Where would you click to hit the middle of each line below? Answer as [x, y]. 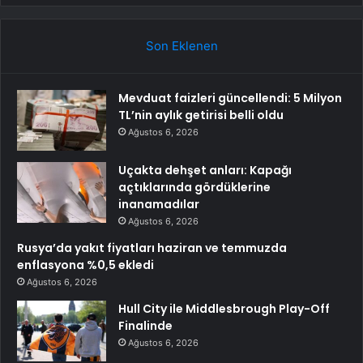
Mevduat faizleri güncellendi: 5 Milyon [230, 98]
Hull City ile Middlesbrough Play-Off [224, 309]
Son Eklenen [181, 46]
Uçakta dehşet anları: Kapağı [205, 171]
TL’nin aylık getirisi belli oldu [201, 115]
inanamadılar [159, 205]
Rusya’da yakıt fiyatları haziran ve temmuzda [152, 248]
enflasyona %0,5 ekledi [85, 265]
